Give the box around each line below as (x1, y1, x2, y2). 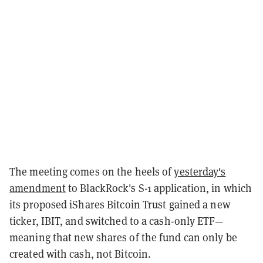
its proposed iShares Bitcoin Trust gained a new (9, 197, 230, 211)
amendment (9, 181, 66, 195)
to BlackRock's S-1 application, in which (65, 181, 252, 195)
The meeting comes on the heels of (9, 164, 174, 178)
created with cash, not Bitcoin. (9, 247, 151, 261)
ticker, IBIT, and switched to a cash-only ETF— (9, 214, 224, 228)
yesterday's (174, 164, 226, 178)
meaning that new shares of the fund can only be (9, 230, 237, 244)
